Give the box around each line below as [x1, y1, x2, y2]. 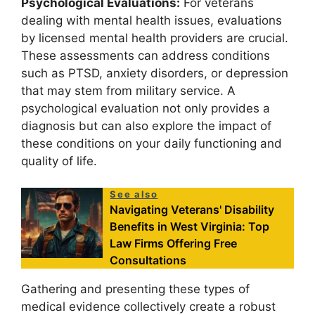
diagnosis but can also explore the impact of [21, 118, 271, 133]
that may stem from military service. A [21, 83, 236, 98]
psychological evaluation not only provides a [21, 101, 270, 115]
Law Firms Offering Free [110, 236, 238, 251]
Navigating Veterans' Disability [110, 202, 275, 217]
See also [110, 188, 158, 200]
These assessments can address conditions [21, 48, 270, 63]
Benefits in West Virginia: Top [110, 219, 270, 234]
